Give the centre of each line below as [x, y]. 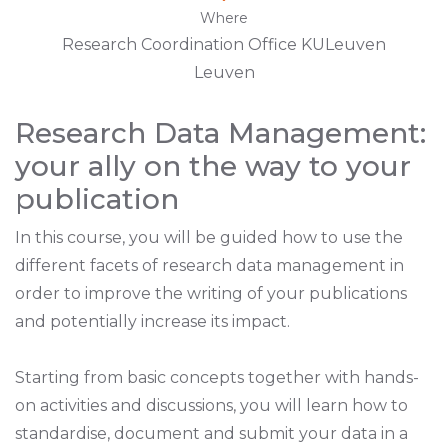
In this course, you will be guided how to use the [209, 237]
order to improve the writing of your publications [211, 293]
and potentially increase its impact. [152, 321]
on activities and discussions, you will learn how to [211, 405]
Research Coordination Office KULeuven [224, 44]
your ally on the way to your [213, 165]
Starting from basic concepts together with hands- [217, 377]
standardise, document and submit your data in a [211, 433]
